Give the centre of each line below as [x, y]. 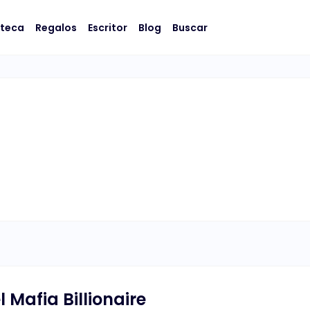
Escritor [108, 27]
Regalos [56, 27]
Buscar [190, 27]
